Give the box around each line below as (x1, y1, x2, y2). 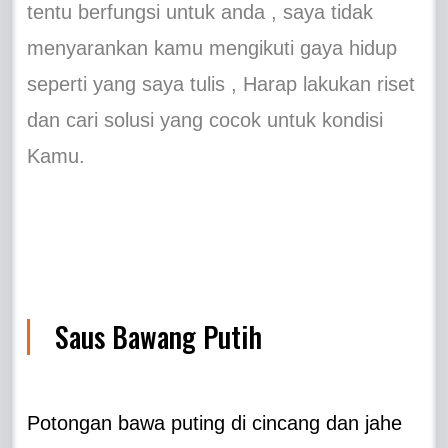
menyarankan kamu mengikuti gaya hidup (27, 36, 398, 59)
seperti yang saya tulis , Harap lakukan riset (27, 72, 416, 95)
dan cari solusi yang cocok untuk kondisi (27, 108, 384, 131)
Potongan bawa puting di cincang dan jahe (27, 411, 403, 434)
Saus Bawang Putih (55, 315, 263, 357)
